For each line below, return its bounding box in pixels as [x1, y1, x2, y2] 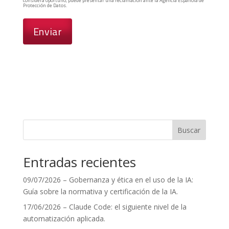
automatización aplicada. [22, 214, 105, 224]
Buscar [177, 125, 201, 135]
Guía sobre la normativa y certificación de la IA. [22, 187, 178, 197]
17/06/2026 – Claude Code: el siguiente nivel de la [22, 202, 187, 212]
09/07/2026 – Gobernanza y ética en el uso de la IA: [22, 175, 193, 185]
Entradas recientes [22, 153, 136, 172]
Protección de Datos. [22, 2, 67, 9]
